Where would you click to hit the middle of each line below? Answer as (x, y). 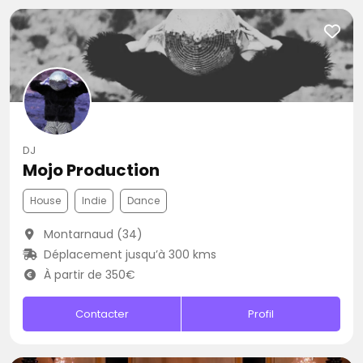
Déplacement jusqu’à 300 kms (128, 254)
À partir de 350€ (88, 275)
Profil (261, 314)
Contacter (102, 314)
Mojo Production (91, 170)
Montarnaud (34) (91, 234)
